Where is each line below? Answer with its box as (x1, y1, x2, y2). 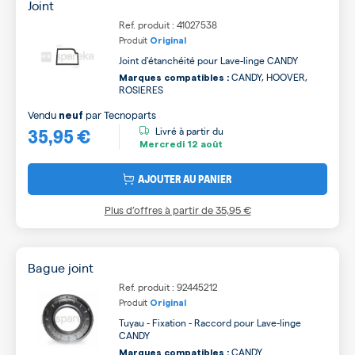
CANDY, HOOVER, (229, 70, 307, 83)
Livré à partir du (155, 124, 223, 138)
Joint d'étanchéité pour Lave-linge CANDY (119, 53, 298, 67)
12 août (185, 139, 223, 150)
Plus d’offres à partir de (104, 202, 216, 216)
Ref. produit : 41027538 (119, 17, 217, 31)
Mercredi (139, 139, 185, 150)
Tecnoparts (104, 107, 156, 121)
